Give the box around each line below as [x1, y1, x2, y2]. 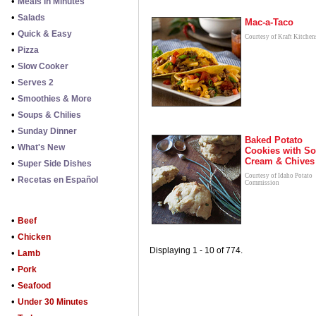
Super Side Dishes [18, 159, 92, 169]
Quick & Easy [18, 29, 72, 39]
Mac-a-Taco [245, 17, 293, 28]
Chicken [18, 232, 51, 242]
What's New [18, 142, 65, 152]
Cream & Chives [245, 156, 315, 166]
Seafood [18, 281, 51, 291]
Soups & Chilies [18, 110, 81, 120]
